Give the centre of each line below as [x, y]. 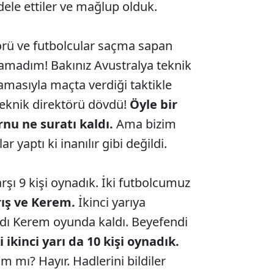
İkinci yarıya [110, 202]
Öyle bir [153, 105]
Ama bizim [144, 124]
